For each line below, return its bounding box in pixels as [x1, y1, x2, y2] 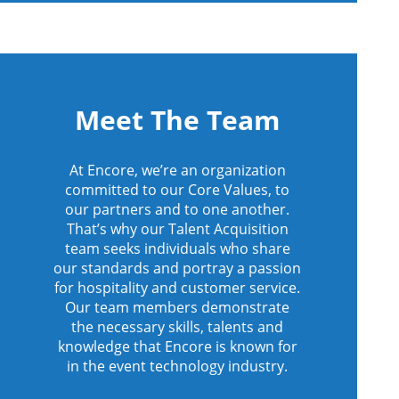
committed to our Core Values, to [65, 179, 290, 199]
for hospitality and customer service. [54, 277, 301, 297]
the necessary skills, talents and [71, 316, 284, 337]
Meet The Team [75, 101, 281, 138]
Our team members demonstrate [65, 297, 290, 317]
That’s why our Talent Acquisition [66, 218, 289, 239]
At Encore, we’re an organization [69, 159, 286, 180]
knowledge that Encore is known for [57, 336, 297, 356]
